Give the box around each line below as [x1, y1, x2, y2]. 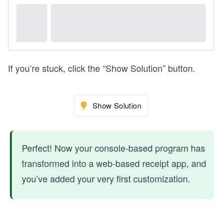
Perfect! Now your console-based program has [22, 141, 205, 154]
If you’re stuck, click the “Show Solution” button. [8, 61, 195, 74]
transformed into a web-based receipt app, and [22, 156, 206, 169]
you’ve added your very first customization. [22, 171, 190, 185]
